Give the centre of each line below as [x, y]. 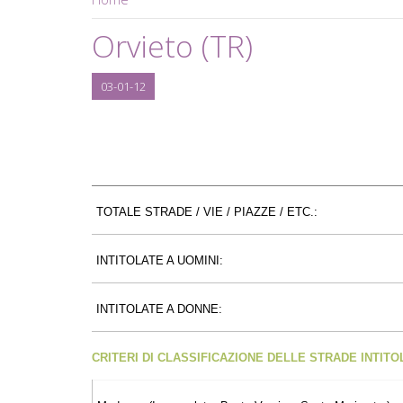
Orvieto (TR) [172, 45]
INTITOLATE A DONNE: [159, 309]
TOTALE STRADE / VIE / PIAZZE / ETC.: [207, 211]
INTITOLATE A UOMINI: [160, 260]
